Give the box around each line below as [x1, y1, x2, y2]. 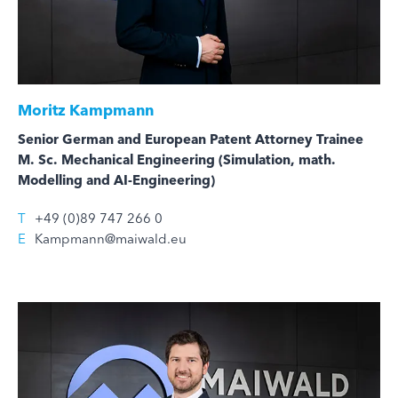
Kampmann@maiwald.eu [35, 229, 187, 247]
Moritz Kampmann [18, 99, 154, 119]
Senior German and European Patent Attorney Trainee [18, 130, 363, 147]
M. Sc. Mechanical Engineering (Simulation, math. [18, 150, 336, 168]
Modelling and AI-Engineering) [18, 171, 215, 188]
